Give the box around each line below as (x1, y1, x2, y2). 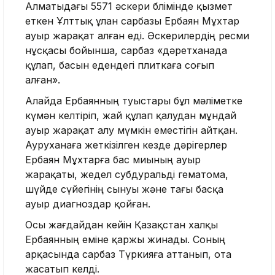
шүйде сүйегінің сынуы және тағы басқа (25, 183, 223, 196)
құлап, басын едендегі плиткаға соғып (25, 59, 214, 72)
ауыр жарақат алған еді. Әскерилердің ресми (25, 29, 249, 42)
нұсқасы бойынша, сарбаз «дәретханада (25, 44, 227, 57)
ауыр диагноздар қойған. (25, 198, 150, 211)
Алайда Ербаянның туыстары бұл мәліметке (25, 95, 242, 107)
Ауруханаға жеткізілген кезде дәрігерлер (25, 139, 227, 152)
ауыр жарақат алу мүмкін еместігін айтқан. (25, 124, 238, 137)
